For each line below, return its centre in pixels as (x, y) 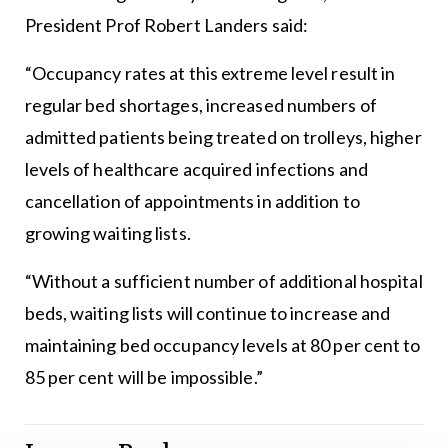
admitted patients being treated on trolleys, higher (223, 137)
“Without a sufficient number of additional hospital (223, 281)
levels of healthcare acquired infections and (196, 169)
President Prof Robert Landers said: (166, 25)
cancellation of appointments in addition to (192, 201)
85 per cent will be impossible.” (143, 377)
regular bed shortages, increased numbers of (200, 105)
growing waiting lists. (107, 233)
